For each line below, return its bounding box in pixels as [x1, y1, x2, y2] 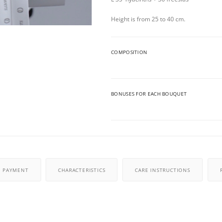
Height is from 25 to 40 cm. [111, 15, 185, 23]
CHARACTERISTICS [58, 166, 106, 173]
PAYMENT [2, 166, 29, 173]
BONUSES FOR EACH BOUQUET [111, 90, 187, 97]
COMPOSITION [111, 49, 148, 55]
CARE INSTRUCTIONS [135, 166, 190, 173]
